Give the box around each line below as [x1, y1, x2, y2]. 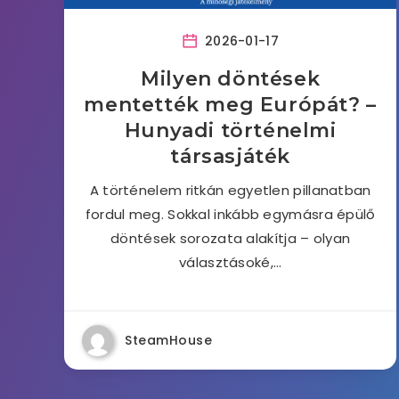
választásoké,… [179, 253, 282, 272]
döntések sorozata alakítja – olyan [110, 229, 351, 248]
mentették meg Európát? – [84, 93, 377, 117]
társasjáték [170, 144, 290, 168]
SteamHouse [125, 331, 212, 349]
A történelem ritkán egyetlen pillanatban [89, 181, 371, 199]
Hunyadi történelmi [124, 118, 337, 142]
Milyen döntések [141, 67, 321, 91]
